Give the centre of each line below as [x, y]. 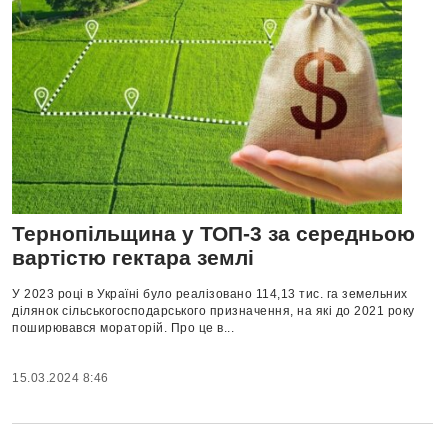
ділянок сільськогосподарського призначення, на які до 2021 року [213, 311]
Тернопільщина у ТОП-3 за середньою [213, 234]
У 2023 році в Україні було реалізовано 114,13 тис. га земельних [210, 294]
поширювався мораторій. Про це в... [123, 328]
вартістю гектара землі [133, 258]
